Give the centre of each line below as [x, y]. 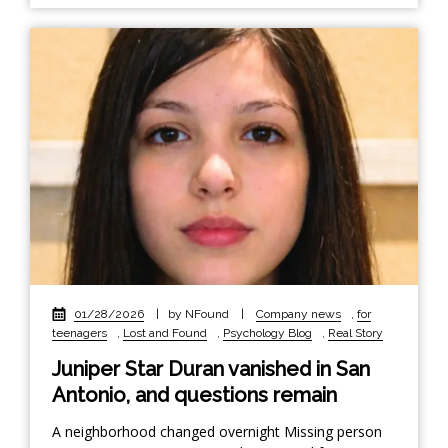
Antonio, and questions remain [194, 394]
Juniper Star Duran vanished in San [211, 368]
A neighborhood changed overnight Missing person [217, 431]
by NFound [200, 313]
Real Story [355, 332]
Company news [298, 313]
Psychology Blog [267, 332]
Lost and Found [165, 332]
